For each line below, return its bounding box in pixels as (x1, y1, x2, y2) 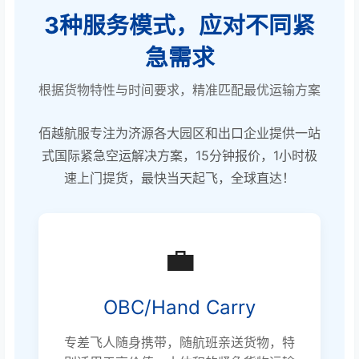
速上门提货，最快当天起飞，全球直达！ (64, 170, 295, 187)
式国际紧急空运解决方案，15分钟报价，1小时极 (42, 147, 317, 164)
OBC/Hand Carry (103, 296, 256, 320)
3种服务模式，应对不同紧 (44, 11, 315, 40)
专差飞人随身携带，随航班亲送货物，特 (64, 334, 295, 351)
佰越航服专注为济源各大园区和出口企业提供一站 (38, 125, 321, 142)
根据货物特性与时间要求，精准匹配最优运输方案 (38, 82, 321, 99)
